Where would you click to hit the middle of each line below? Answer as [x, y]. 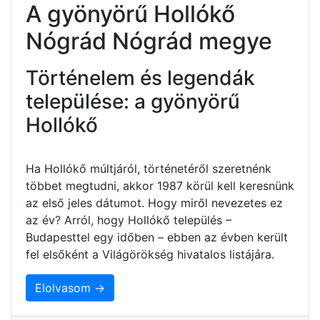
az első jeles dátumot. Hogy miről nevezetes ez [154, 202]
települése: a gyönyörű [133, 101]
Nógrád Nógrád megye [149, 41]
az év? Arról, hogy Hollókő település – [129, 220]
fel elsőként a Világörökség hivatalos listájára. [150, 254]
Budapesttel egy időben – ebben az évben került [157, 237]
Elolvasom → [70, 287]
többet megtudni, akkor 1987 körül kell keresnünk [160, 185]
